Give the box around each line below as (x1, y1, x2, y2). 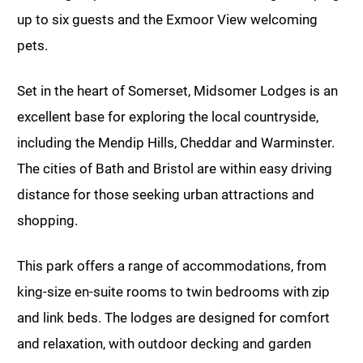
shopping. (17, 212, 78, 229)
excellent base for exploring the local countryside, (17, 109, 318, 126)
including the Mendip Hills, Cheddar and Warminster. (17, 135, 335, 152)
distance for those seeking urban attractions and (17, 186, 314, 203)
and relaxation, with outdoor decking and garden (17, 335, 311, 352)
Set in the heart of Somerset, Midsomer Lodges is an (17, 83, 338, 100)
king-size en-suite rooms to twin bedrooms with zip (17, 284, 330, 301)
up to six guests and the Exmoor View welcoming (17, 11, 318, 28)
